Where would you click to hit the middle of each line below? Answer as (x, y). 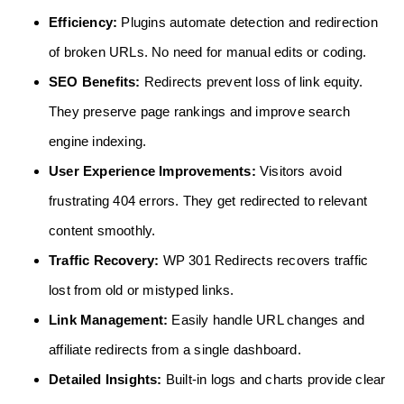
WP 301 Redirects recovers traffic (264, 261)
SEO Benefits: (95, 82)
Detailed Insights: (106, 380)
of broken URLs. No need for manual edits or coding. (208, 52)
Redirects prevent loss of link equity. (252, 82)
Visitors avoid (298, 171)
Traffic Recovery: (104, 261)
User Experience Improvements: (152, 171)
